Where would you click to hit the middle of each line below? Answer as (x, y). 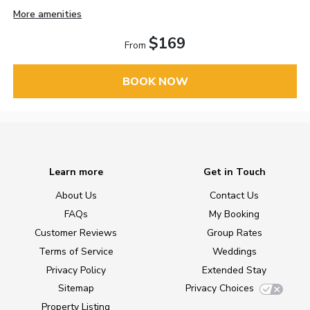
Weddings (234, 251)
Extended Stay (234, 270)
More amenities (48, 15)
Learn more (76, 172)
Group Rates (234, 233)
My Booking (234, 215)
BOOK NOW (155, 81)
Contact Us (234, 196)
